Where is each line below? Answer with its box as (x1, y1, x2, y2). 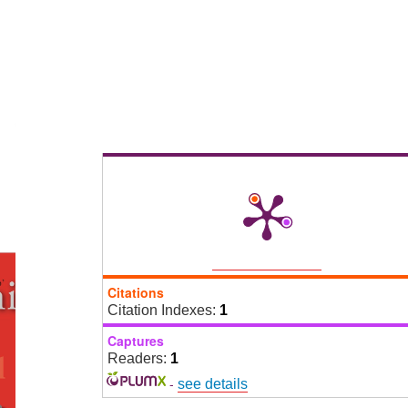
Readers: (107, 350, 170, 366)
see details (178, 375, 249, 392)
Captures (107, 331, 164, 350)
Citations (107, 282, 164, 301)
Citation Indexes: (107, 301, 219, 318)
